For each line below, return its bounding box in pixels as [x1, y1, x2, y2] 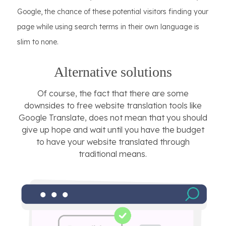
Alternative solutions [53, 64, 172, 80]
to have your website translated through [36, 137, 190, 147]
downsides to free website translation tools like [24, 100, 202, 111]
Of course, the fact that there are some [37, 88, 189, 99]
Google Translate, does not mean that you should [18, 112, 207, 123]
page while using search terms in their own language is [17, 22, 199, 32]
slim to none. [17, 37, 59, 47]
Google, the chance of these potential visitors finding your [17, 7, 208, 17]
